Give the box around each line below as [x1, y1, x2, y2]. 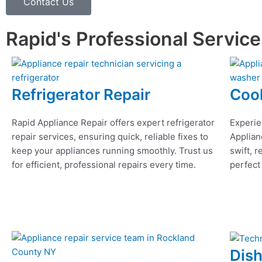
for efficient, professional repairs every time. [12, 159, 196, 171]
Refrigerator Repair [12, 85, 150, 104]
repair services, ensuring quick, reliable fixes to [12, 131, 208, 143]
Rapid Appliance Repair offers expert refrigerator [12, 117, 215, 129]
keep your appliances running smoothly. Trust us [12, 145, 213, 157]
